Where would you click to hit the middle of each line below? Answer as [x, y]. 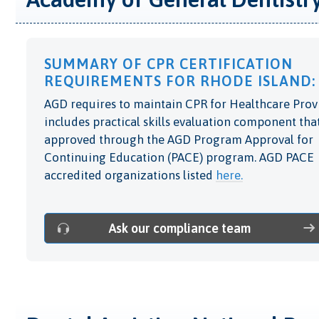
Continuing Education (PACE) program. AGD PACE [179, 157]
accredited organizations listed [130, 175]
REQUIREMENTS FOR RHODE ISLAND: [180, 81]
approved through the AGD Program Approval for [179, 140]
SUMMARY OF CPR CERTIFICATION [168, 64]
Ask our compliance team [180, 228]
